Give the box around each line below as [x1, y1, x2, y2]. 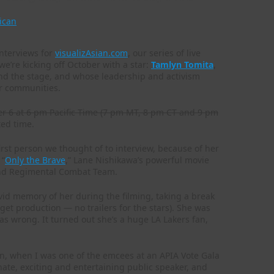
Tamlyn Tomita [151, 59, 213, 71]
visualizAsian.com [55, 47, 128, 59]
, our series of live [128, 47, 201, 59]
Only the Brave [5, 154, 65, 166]
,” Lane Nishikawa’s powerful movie [65, 154, 209, 166]
